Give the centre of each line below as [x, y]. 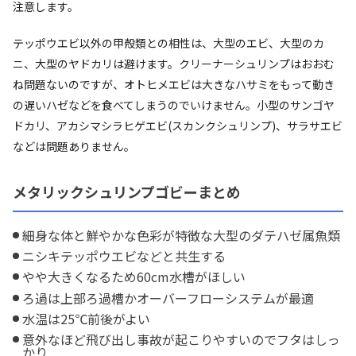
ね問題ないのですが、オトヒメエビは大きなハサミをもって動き [174, 84]
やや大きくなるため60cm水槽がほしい [134, 277]
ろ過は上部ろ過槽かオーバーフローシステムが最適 [168, 298]
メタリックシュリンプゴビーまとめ [127, 191]
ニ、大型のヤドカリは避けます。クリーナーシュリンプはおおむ [174, 63]
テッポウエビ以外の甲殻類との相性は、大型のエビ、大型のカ [168, 43]
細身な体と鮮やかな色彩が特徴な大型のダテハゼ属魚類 [182, 235]
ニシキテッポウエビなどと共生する [124, 255]
